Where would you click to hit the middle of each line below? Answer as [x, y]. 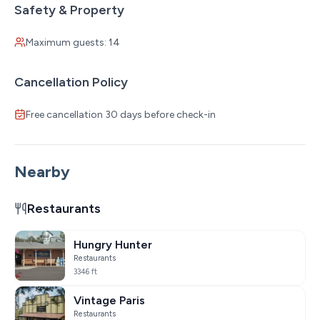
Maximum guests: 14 [73, 42]
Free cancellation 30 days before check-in [121, 114]
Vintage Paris [109, 300]
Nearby [42, 171]
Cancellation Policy [71, 82]
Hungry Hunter [113, 244]
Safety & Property [69, 10]
